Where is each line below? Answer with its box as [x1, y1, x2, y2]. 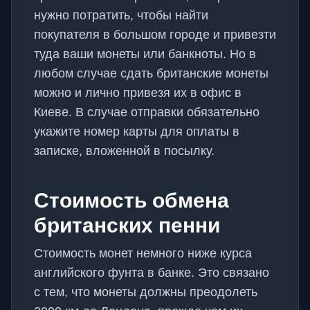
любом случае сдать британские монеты [34, 66, 268, 80]
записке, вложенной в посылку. [34, 144, 215, 158]
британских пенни [34, 214, 220, 237]
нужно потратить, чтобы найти [34, 8, 208, 22]
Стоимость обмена [34, 189, 229, 212]
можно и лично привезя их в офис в [34, 86, 241, 100]
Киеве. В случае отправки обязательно [34, 105, 259, 119]
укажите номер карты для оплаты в [34, 125, 239, 138]
